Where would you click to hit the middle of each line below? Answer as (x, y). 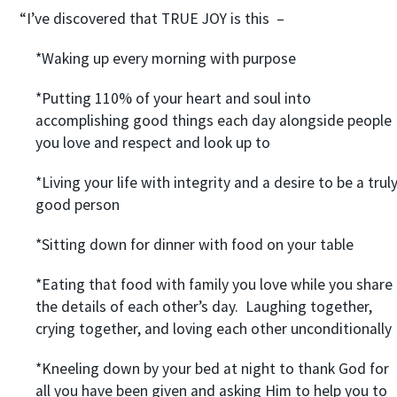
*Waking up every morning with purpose (165, 58)
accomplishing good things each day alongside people (213, 121)
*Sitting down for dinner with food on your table (194, 245)
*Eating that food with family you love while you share (214, 284)
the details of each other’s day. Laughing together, (203, 307)
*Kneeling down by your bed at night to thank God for (212, 369)
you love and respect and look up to (152, 143)
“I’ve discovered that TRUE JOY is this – (152, 19)
